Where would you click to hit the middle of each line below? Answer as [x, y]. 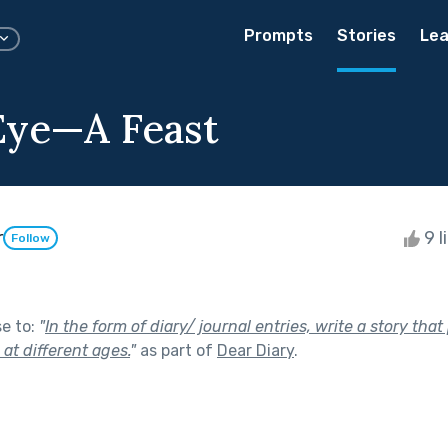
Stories [366, 35]
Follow [30, 238]
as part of [176, 350]
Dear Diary [255, 350]
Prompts [278, 35]
